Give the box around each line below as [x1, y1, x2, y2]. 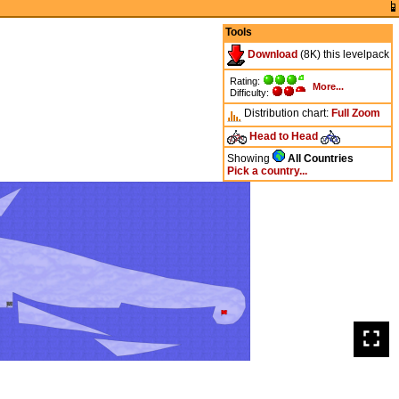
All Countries [287, 152, 354, 166]
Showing [226, 152, 273, 166]
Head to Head [246, 129, 321, 142]
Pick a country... [226, 165, 307, 178]
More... [312, 80, 344, 92]
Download [244, 48, 297, 61]
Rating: [229, 75, 263, 86]
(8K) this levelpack [297, 48, 389, 61]
